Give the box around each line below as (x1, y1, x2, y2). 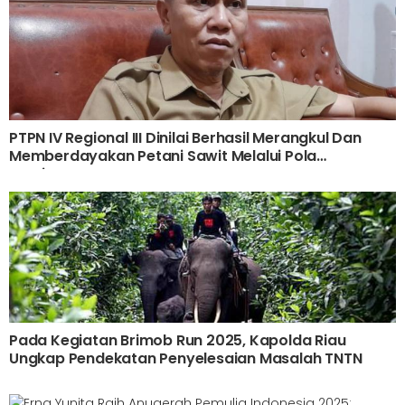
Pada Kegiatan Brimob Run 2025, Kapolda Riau (9, 330, 346, 352)
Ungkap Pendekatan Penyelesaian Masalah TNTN (9, 348, 363, 370)
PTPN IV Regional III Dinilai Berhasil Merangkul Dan (9, 127, 362, 149)
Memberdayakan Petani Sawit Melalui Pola (9, 146, 317, 167)
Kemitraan (9, 164, 87, 185)
